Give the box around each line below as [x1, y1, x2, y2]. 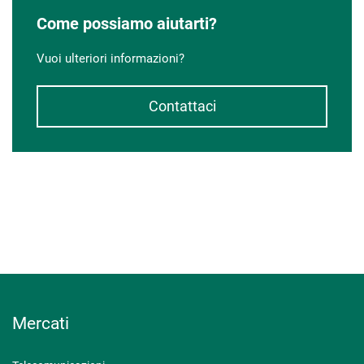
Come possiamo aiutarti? [37, 14, 217, 33]
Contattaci [148, 97, 216, 115]
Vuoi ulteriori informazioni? [37, 51, 184, 66]
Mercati [12, 314, 69, 333]
